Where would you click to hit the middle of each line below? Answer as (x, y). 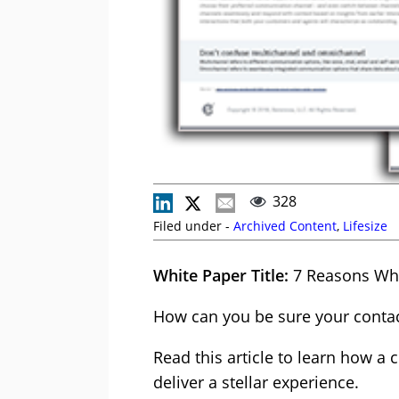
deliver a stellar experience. (256, 382)
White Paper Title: (221, 275)
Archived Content (285, 225)
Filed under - (193, 225)
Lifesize (365, 225)
